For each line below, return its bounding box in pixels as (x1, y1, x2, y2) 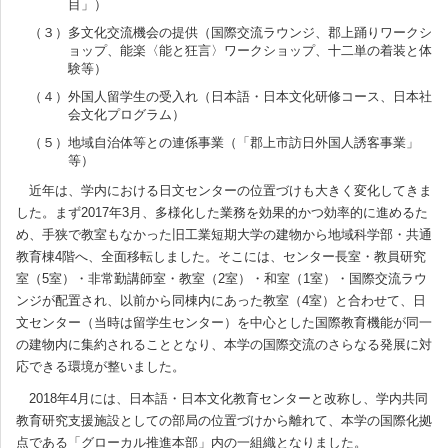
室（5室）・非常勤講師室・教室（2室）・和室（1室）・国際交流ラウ (16, 271, 427, 286)
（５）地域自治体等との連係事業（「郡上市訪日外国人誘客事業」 (16, 135, 419, 150)
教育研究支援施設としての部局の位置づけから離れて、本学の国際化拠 (16, 413, 432, 428)
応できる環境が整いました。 (16, 359, 185, 374)
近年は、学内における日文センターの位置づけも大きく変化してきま (16, 183, 432, 198)
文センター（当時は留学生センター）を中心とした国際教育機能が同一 (16, 315, 432, 330)
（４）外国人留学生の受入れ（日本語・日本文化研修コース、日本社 (16, 89, 432, 104)
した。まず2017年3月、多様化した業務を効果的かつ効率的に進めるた (16, 205, 428, 220)
